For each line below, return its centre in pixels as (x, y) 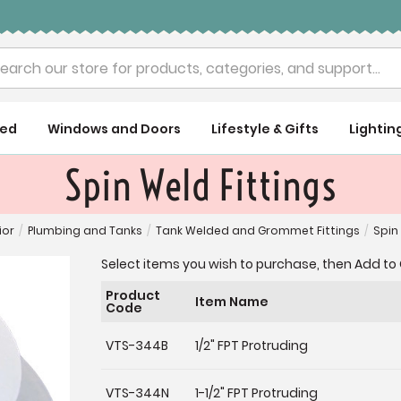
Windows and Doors (115, 129)
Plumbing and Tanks (85, 231)
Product (133, 296)
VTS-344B (137, 346)
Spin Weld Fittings (200, 186)
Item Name (231, 302)
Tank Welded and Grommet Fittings (258, 231)
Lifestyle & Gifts (264, 129)
